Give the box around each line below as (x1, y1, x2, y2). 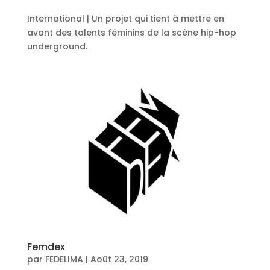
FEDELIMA (45, 253, 83, 265)
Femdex (27, 239, 65, 254)
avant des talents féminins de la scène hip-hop (27, 26, 236, 39)
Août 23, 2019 (90, 253, 148, 265)
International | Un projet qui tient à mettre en (27, 12, 224, 25)
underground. (27, 40, 87, 52)
